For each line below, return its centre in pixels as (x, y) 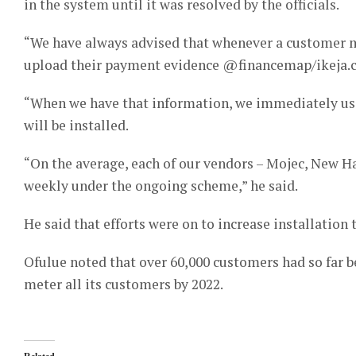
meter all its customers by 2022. (124, 284)
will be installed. (76, 125)
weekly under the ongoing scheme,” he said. (161, 185)
